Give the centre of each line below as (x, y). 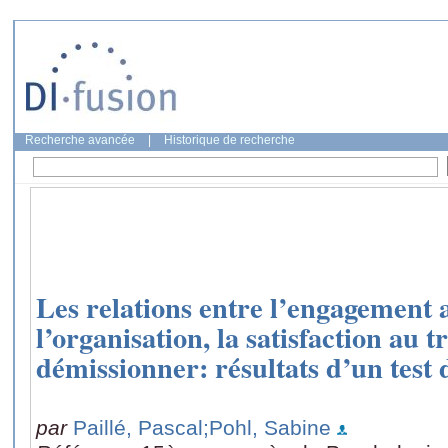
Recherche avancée (80, 140)
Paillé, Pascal (138, 427)
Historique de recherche (229, 140)
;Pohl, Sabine (267, 427)
